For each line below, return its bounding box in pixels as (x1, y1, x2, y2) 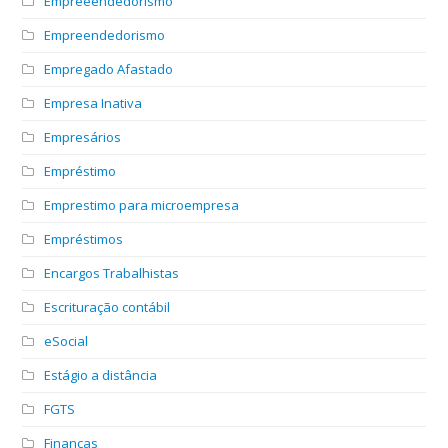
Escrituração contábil (44, 297, 171, 316)
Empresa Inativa (44, 93, 143, 112)
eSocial (44, 331, 89, 350)
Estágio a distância (44, 365, 158, 384)
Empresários (44, 127, 122, 146)
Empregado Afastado (44, 59, 174, 78)
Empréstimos (44, 229, 124, 248)
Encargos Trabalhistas (44, 263, 180, 282)
